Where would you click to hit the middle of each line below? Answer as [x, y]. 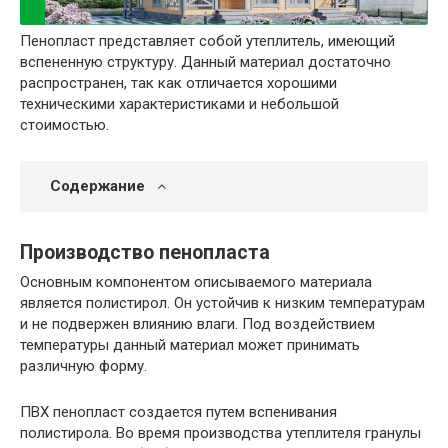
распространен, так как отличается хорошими [178, 82]
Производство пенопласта [145, 252]
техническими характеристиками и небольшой [179, 103]
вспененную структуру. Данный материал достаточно [205, 61]
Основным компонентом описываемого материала [196, 282]
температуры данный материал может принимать [190, 345]
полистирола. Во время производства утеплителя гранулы [220, 433]
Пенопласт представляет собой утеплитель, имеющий [207, 40]
